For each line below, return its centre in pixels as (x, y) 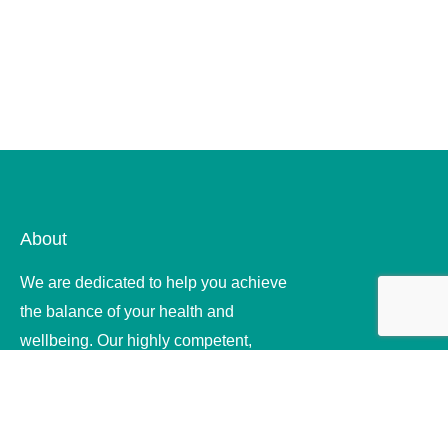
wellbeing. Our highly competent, (136, 340)
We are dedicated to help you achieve (153, 282)
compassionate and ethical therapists (151, 369)
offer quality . (65, 398)
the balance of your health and (127, 311)
